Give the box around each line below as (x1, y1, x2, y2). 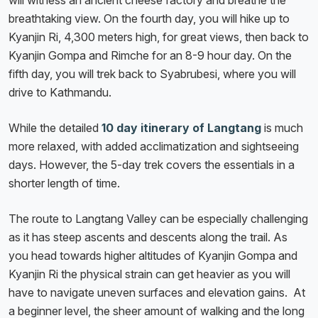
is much (264, 121, 303, 136)
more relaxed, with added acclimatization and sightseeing (9, 139, 299, 154)
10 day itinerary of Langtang (102, 121, 264, 136)
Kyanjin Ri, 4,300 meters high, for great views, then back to (9, 30, 309, 45)
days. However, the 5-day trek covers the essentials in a (9, 158, 295, 172)
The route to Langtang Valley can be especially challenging (9, 212, 308, 226)
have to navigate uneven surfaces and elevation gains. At (9, 285, 305, 300)
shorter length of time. (9, 176, 120, 191)
